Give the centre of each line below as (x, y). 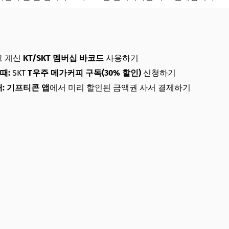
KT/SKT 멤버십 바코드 (63, 58)
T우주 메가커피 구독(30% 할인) (84, 73)
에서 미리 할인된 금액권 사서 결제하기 (120, 88)
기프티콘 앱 (28, 88)
